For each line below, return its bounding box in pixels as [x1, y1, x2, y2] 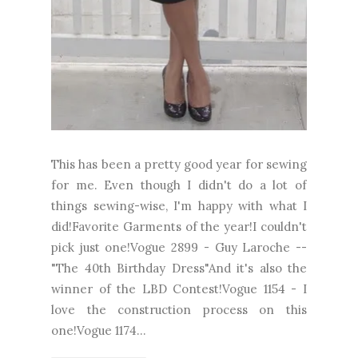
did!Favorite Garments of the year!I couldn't [51, 218, 307, 234]
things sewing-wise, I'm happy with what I [51, 197, 307, 213]
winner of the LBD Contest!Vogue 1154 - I [51, 280, 307, 296]
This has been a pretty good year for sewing [51, 156, 307, 172]
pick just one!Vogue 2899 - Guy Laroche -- [51, 239, 307, 255]
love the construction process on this [51, 301, 307, 317]
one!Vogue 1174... [51, 322, 146, 338]
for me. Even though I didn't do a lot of [51, 177, 307, 193]
